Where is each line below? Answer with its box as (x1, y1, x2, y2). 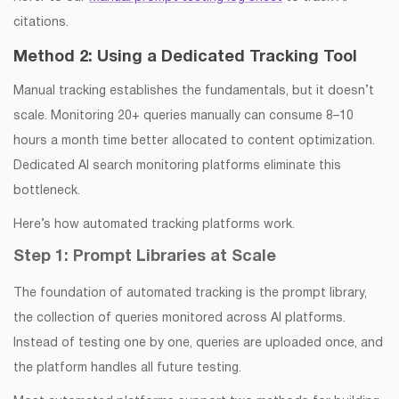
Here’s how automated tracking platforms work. (13, 219, 295, 232)
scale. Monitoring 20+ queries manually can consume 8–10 (13, 110, 354, 123)
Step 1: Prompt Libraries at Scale (13, 249, 276, 265)
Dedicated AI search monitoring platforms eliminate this (13, 160, 341, 173)
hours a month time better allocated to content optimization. (13, 135, 375, 148)
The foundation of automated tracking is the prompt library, (13, 288, 367, 300)
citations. (13, 17, 72, 29)
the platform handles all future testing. (13, 362, 241, 375)
